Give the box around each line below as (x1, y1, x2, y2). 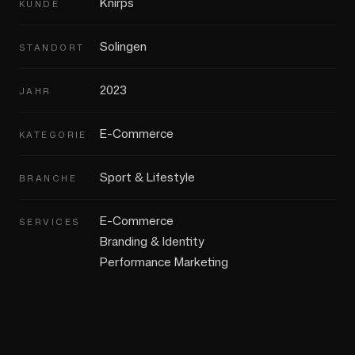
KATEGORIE (19, 128, 87, 142)
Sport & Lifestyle (100, 169, 195, 186)
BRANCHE (19, 172, 77, 185)
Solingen (100, 38, 147, 55)
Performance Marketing (100, 254, 228, 271)
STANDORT (19, 41, 85, 55)
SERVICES (19, 216, 81, 229)
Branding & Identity (100, 233, 204, 250)
